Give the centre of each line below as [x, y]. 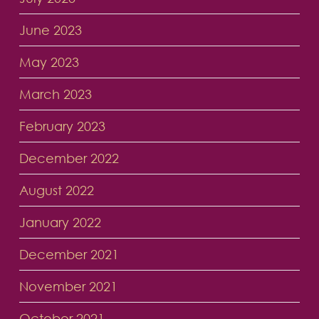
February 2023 [62, 126]
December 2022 [69, 158]
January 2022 [60, 223]
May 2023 [49, 62]
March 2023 [55, 94]
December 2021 [69, 255]
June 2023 [50, 30]
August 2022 [56, 190]
